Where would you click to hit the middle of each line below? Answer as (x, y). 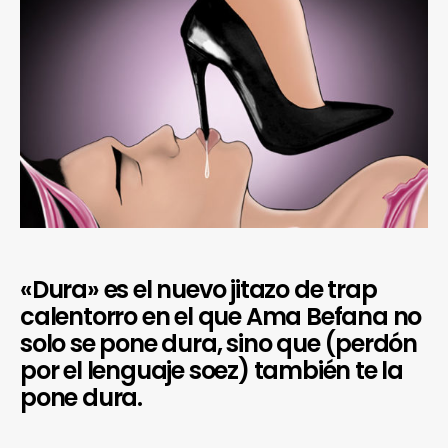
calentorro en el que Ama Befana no (221, 317)
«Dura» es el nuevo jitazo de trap (198, 290)
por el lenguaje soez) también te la (211, 371)
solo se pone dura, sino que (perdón (218, 344)
